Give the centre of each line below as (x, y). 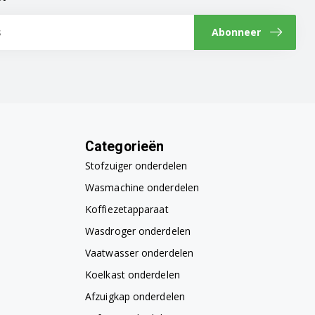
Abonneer (236, 32)
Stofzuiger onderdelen (136, 166)
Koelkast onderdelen (133, 275)
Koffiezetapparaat (127, 210)
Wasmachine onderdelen (142, 188)
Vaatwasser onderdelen (140, 253)
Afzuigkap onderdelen (135, 297)
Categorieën (125, 147)
